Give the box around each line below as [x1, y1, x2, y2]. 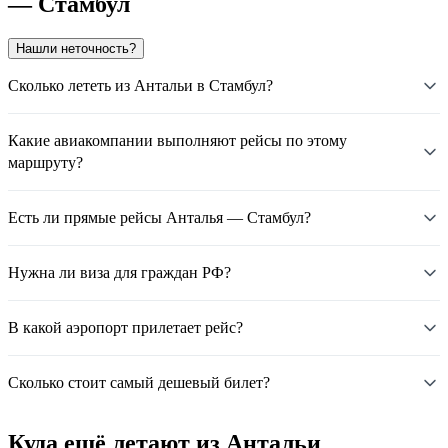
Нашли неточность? [16, 40, 136, 56]
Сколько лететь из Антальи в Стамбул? [8, 76, 273, 94]
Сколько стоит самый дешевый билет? [8, 373, 270, 391]
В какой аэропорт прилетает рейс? [8, 318, 243, 336]
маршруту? [8, 153, 83, 171]
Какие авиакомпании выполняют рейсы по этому [8, 131, 347, 149]
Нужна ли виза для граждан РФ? [8, 263, 231, 281]
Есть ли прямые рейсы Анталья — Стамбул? [8, 208, 311, 226]
